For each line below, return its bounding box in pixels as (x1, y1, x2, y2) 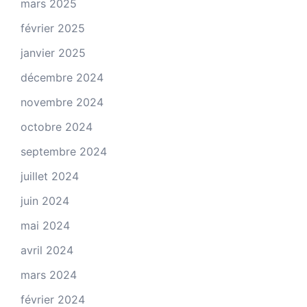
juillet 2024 (21, 169, 79, 183)
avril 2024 (21, 243, 73, 257)
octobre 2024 (21, 119, 93, 134)
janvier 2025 (21, 45, 86, 60)
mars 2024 (21, 267, 77, 282)
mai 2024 (21, 218, 70, 232)
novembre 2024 (21, 95, 103, 109)
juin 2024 (21, 193, 69, 208)
